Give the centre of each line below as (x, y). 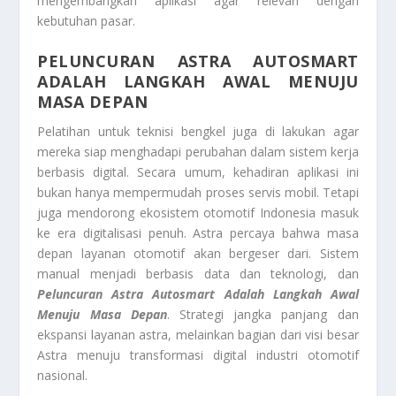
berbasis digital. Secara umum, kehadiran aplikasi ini (198, 171)
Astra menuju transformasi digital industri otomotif (198, 354)
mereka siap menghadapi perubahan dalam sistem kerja (198, 151)
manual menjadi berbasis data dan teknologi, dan (198, 273)
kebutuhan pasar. (87, 21)
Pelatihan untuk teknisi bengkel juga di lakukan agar (198, 131)
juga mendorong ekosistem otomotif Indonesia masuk (198, 212)
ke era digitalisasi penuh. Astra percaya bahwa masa (198, 232)
